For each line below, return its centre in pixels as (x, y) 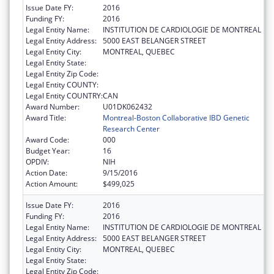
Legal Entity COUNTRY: (64, 95)
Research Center (131, 128)
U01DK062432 (128, 106)
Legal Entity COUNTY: (62, 84)
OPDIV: (37, 161)
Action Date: (46, 172)
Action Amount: (52, 183)
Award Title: (46, 117)
